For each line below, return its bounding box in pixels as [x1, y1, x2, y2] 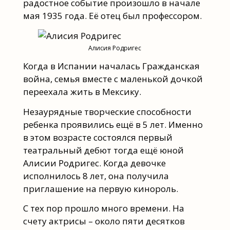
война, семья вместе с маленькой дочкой [23, 73, 203, 85]
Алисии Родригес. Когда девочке [23, 157, 166, 169]
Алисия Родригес [88, 43, 142, 52]
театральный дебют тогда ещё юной [23, 144, 184, 156]
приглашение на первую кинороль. [23, 182, 178, 195]
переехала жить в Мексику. [23, 86, 141, 98]
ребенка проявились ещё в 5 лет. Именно [23, 118, 203, 130]
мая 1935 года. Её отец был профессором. [23, 10, 202, 22]
